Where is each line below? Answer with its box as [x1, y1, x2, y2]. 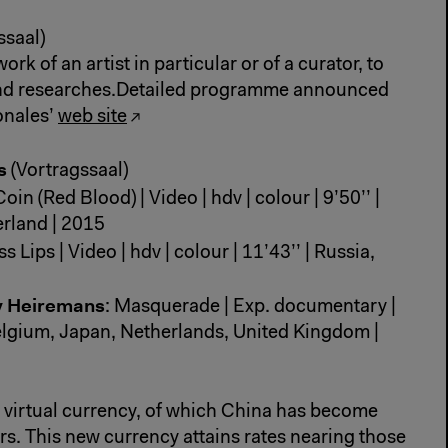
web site [58, 107, 127, 127]
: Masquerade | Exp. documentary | [105, 298, 396, 318]
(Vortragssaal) [11, 162, 128, 182]
